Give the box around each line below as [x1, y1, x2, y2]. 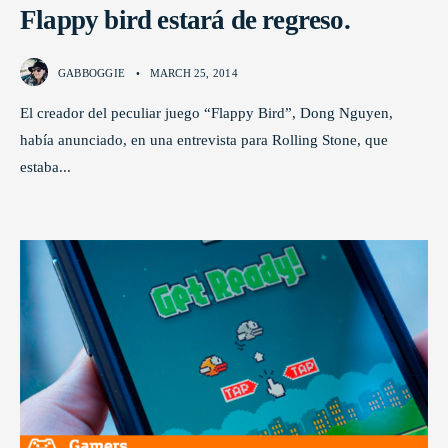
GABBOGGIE [58, 67, 125, 80]
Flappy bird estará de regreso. [20, 5, 350, 36]
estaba [20, 158, 59, 176]
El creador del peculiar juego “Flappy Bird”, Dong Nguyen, [20, 104, 393, 122]
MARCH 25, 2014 [149, 67, 238, 80]
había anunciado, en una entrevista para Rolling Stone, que [20, 131, 388, 149]
